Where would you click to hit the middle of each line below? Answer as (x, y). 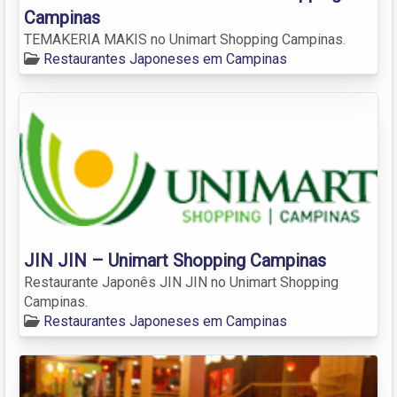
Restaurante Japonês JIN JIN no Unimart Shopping (181, 282)
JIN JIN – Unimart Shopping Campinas (175, 260)
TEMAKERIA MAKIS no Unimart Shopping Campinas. (185, 39)
